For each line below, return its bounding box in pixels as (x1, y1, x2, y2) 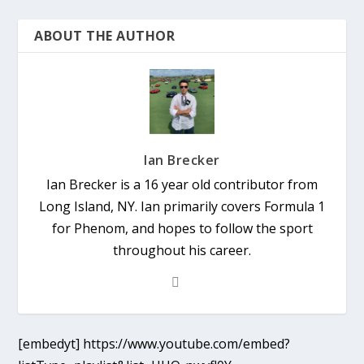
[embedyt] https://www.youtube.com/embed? (18, 335, 291, 353)
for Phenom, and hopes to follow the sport (51, 219, 313, 238)
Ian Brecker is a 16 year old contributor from (46, 175, 318, 194)
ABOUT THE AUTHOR (34, 27, 175, 45)
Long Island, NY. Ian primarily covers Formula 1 (39, 197, 325, 216)
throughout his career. (113, 241, 251, 260)
